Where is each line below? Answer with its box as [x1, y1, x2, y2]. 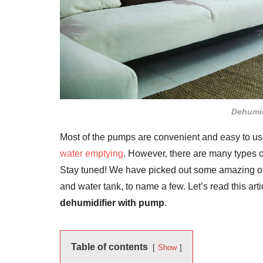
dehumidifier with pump [60, 197, 164, 208]
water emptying [60, 148, 123, 159]
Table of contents [71, 241, 148, 252]
